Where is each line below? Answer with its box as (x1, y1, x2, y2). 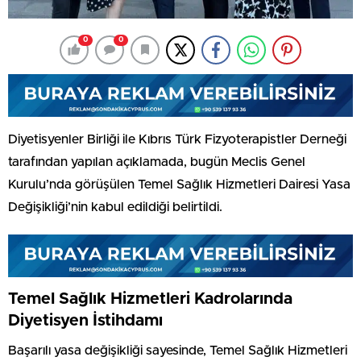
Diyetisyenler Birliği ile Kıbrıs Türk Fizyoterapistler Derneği (8, 132, 346, 146)
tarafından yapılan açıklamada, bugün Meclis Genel (8, 155, 305, 168)
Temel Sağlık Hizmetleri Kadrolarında (8, 290, 293, 307)
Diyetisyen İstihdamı (8, 312, 163, 329)
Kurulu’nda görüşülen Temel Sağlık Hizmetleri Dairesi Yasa (8, 177, 351, 191)
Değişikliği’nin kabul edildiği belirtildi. (8, 200, 222, 214)
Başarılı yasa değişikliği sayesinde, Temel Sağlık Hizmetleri (8, 343, 347, 357)
